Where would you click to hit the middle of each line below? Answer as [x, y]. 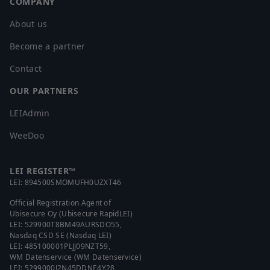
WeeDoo [27, 136]
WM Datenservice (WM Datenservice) [76, 257]
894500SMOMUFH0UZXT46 [73, 183]
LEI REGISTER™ [43, 171]
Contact [26, 69]
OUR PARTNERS [44, 91]
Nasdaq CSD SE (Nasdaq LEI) [61, 236]
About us [29, 24]
